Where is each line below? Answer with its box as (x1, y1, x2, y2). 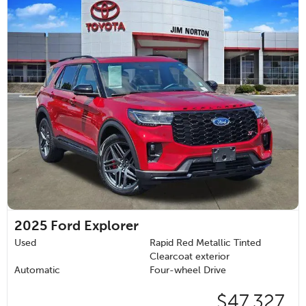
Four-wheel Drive (150, 265, 226, 275)
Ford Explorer (51, 219, 139, 234)
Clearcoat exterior (150, 251, 229, 262)
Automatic (14, 265, 60, 275)
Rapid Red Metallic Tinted (150, 238, 261, 248)
